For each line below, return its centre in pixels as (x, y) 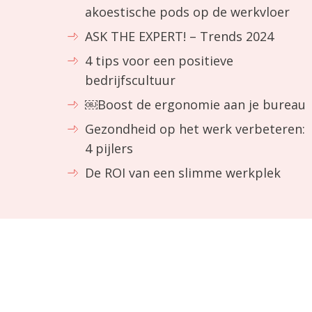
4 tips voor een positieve (159, 61)
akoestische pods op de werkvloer (188, 12)
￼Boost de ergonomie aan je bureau (196, 104)
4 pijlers (109, 148)
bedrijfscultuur (131, 80)
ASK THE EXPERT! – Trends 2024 (180, 36)
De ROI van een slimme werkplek (183, 173)
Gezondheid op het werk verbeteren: (195, 129)
